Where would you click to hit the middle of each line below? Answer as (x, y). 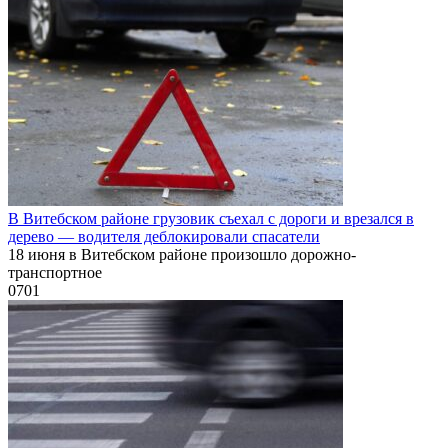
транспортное (55, 272)
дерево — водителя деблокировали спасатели (164, 236)
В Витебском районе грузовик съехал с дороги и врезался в (211, 218)
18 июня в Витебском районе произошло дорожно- (182, 254)
